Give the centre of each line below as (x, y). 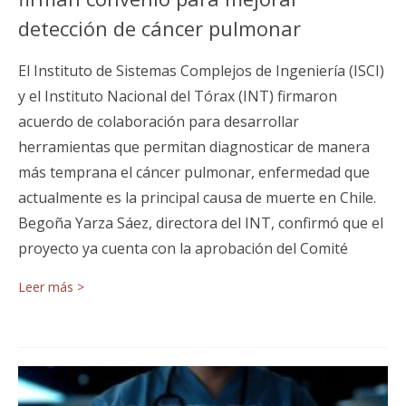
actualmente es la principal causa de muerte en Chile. (197, 197)
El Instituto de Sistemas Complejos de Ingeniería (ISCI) (201, 70)
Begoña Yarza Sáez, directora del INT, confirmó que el (201, 222)
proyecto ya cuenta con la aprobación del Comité (183, 248)
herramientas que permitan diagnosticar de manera (194, 146)
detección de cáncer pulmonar (159, 28)
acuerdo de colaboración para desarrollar (159, 121)
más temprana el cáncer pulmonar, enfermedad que (194, 172)
